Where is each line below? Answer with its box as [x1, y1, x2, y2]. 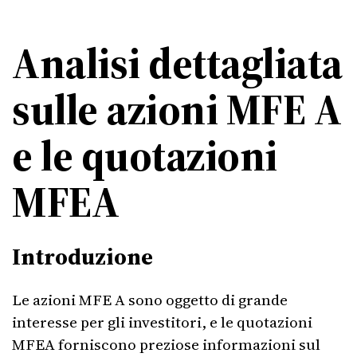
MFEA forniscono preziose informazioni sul [12, 334, 320, 355]
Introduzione [12, 241, 153, 273]
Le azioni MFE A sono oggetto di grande [12, 289, 288, 310]
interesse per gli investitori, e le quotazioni [12, 312, 312, 332]
